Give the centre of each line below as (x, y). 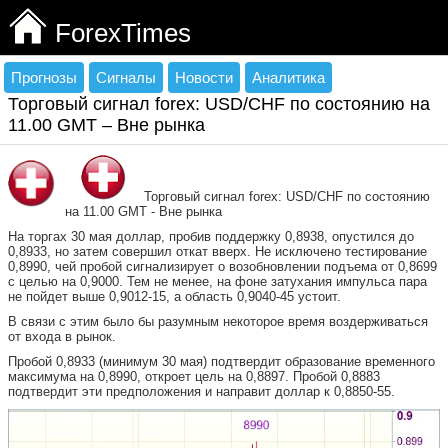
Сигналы (126, 77)
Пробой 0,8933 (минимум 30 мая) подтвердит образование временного (221, 361)
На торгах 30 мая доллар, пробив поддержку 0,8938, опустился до (211, 236)
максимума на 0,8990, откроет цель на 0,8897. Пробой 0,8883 (194, 376)
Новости (204, 77)
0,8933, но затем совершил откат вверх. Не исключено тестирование (217, 251)
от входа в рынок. (62, 336)
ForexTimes (123, 33)
